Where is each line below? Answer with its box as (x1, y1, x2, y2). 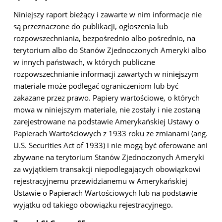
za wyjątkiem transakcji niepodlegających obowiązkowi (13, 164, 201, 174)
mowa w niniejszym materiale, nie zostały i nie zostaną (13, 105, 200, 114)
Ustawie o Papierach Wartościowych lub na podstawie (13, 188, 197, 198)
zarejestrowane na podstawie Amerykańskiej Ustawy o (13, 116, 199, 126)
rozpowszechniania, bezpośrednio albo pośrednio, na (13, 33, 195, 43)
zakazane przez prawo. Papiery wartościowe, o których (13, 93, 200, 103)
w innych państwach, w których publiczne (13, 57, 155, 67)
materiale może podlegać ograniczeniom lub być (13, 81, 178, 91)
